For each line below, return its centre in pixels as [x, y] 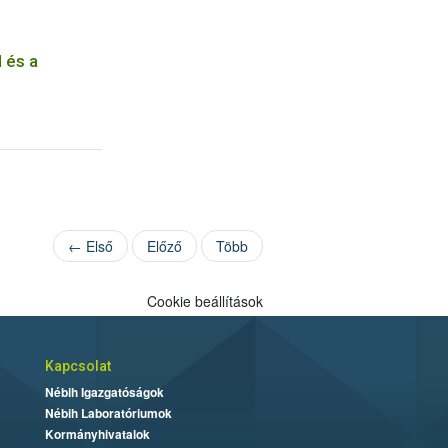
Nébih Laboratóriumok [108, 413]
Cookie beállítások [204, 301]
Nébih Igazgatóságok [104, 392]
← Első [91, 246]
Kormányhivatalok [97, 434]
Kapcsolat [77, 366]
